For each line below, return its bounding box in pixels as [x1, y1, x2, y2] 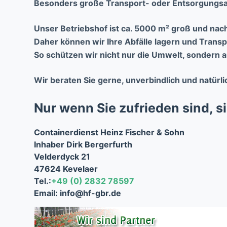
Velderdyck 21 [34, 152, 91, 162]
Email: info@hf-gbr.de [34, 188, 122, 199]
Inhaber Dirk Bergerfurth [34, 139, 133, 150]
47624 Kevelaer [34, 164, 98, 174]
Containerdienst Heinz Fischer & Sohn [34, 127, 185, 138]
